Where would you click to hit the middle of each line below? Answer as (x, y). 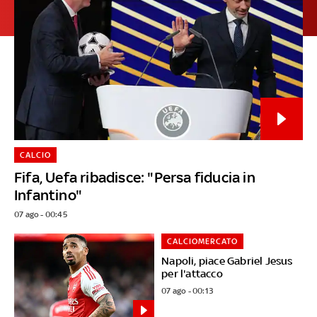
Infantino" (48, 195)
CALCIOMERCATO (203, 241)
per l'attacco (192, 273)
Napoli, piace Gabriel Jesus (227, 260)
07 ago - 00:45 (41, 214)
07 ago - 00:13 (188, 290)
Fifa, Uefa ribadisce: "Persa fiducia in (135, 177)
